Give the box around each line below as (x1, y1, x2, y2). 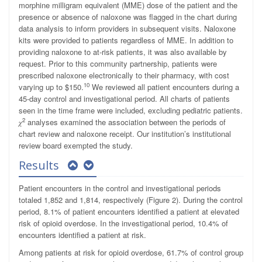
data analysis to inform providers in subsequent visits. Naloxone (19, 22, 236, 34)
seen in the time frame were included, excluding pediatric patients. (19, 104, 243, 116)
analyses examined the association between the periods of (25, 116, 226, 127)
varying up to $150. (19, 81, 84, 92)
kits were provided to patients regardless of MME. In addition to (19, 34, 233, 46)
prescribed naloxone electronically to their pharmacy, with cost (19, 69, 229, 81)
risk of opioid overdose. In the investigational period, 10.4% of (19, 217, 228, 229)
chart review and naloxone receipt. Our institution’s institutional (19, 127, 231, 139)
